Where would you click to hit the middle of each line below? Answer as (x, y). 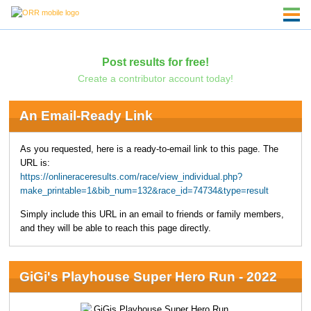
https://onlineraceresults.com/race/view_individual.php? (131, 177)
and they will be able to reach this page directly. (115, 229)
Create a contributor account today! (155, 78)
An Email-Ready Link (86, 116)
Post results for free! (155, 61)
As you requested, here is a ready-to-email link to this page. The (149, 149)
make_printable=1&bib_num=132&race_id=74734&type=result (144, 191)
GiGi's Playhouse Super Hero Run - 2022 (148, 276)
